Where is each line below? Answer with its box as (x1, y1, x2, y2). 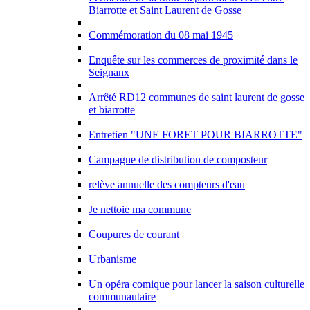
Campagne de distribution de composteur (89, 154, 267, 165)
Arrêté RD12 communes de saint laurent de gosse (89, 91, 304, 103)
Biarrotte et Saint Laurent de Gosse (89, 4, 241, 16)
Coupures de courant (89, 228, 179, 240)
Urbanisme (89, 253, 136, 265)
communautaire (89, 291, 156, 302)
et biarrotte (89, 104, 135, 116)
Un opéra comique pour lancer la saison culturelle (89, 278, 304, 290)
